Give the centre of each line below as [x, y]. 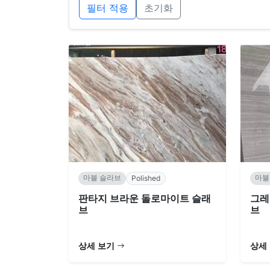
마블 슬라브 [102, 177]
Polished [146, 178]
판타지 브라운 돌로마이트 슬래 [145, 198]
